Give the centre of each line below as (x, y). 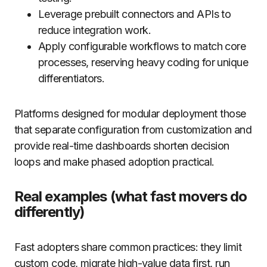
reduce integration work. (95, 30)
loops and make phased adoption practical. (114, 162)
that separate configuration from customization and (133, 130)
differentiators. (72, 78)
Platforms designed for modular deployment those (130, 114)
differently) (50, 212)
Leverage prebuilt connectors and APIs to (135, 14)
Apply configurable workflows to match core (142, 46)
